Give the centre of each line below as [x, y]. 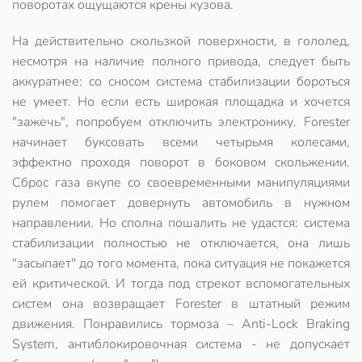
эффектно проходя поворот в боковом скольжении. [181, 162]
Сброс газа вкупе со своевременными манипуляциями [181, 183]
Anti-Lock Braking [296, 324]
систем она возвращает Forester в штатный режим [181, 304]
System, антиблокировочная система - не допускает [181, 344]
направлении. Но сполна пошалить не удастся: [158, 223]
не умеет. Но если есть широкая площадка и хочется [181, 102]
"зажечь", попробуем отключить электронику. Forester [181, 122]
